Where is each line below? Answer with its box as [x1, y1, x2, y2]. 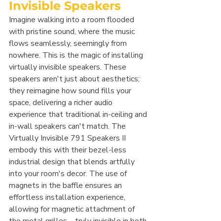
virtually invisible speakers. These [9, 62, 128, 73]
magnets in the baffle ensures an [9, 180, 124, 191]
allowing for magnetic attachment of [9, 204, 137, 215]
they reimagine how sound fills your [9, 85, 133, 97]
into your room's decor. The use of [9, 168, 129, 180]
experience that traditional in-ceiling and [9, 109, 149, 120]
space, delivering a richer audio [9, 97, 114, 109]
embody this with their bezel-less [9, 145, 128, 156]
